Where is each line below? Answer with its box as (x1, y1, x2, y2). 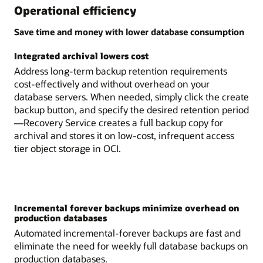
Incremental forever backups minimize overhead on (14, 201, 240, 214)
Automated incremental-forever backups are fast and (14, 226, 241, 239)
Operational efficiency (14, 3, 136, 18)
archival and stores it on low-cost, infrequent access (14, 129, 234, 142)
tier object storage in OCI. (14, 142, 121, 155)
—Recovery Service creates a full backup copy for (14, 116, 223, 129)
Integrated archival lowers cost (14, 50, 149, 62)
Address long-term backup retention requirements (14, 65, 227, 77)
